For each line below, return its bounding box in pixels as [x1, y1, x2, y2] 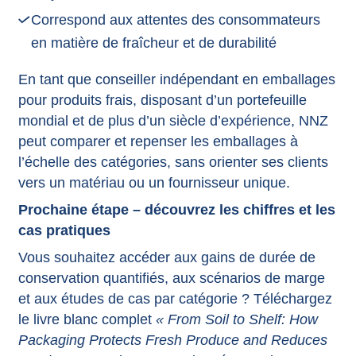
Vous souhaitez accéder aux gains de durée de [17, 250, 315, 266]
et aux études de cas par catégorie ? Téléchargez [17, 291, 332, 308]
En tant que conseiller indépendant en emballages [17, 72, 335, 88]
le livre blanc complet [17, 311, 156, 328]
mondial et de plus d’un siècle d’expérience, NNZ [17, 113, 328, 130]
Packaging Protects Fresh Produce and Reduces [17, 332, 327, 349]
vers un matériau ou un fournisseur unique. [17, 175, 290, 192]
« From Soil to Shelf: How [155, 311, 318, 328]
